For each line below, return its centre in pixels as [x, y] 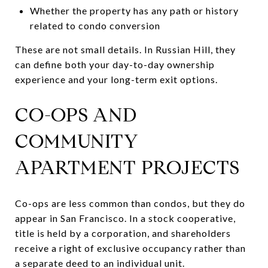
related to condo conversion [95, 25]
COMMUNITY [77, 141]
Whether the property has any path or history [134, 10]
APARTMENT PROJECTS [127, 167]
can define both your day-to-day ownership [115, 64]
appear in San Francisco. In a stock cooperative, [125, 218]
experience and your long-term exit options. [116, 79]
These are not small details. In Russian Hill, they [125, 49]
